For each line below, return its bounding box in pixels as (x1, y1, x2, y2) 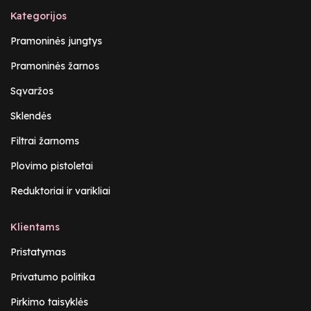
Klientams (10, 221, 60, 234)
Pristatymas (10, 246, 66, 259)
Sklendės (10, 110, 51, 123)
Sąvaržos (10, 85, 53, 98)
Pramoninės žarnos (10, 60, 99, 73)
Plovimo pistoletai (10, 160, 93, 173)
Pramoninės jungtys (10, 35, 102, 48)
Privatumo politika (10, 271, 95, 284)
